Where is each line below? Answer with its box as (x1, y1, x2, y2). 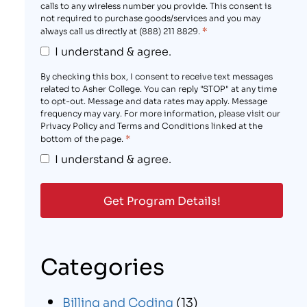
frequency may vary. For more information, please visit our (40, 106, 280, 119)
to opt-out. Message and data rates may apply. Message (40, 94, 267, 106)
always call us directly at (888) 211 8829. (40, 24, 200, 36)
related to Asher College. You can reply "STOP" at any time (40, 82, 277, 94)
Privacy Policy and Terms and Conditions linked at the (40, 119, 262, 131)
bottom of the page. (40, 132, 123, 144)
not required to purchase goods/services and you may (40, 11, 260, 23)
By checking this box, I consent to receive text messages (40, 69, 273, 82)
